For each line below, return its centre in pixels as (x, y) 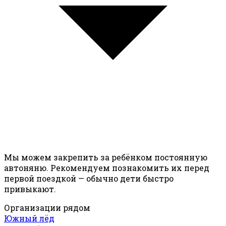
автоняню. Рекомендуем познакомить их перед (107, 168)
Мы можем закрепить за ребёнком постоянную (106, 157)
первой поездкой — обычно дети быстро (89, 179)
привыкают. (30, 189)
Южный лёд (29, 218)
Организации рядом (47, 208)
